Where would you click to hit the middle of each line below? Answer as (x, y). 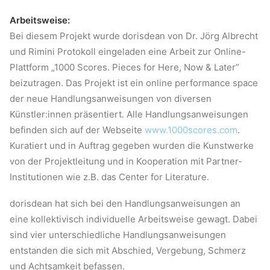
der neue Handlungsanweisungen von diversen (111, 99)
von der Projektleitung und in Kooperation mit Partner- (126, 161)
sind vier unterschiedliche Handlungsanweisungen (118, 235)
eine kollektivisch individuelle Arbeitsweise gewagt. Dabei (133, 219)
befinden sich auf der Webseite (77, 130)
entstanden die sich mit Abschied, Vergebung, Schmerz (128, 250)
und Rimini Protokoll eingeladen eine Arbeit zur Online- (128, 52)
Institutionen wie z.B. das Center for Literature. (109, 177)
